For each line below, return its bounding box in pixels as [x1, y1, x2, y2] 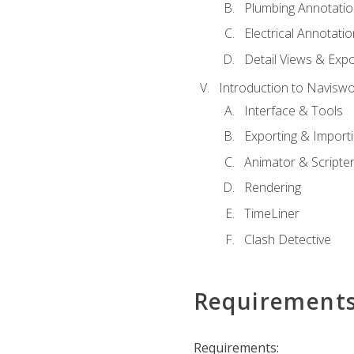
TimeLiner [243, 205, 299, 222]
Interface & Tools [243, 101, 343, 119]
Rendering [243, 179, 301, 197]
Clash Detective [243, 230, 331, 248]
